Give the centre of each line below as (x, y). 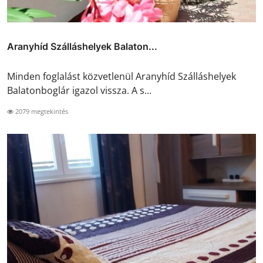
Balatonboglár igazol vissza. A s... (79, 91)
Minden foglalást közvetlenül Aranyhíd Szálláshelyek (122, 77)
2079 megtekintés (41, 112)
